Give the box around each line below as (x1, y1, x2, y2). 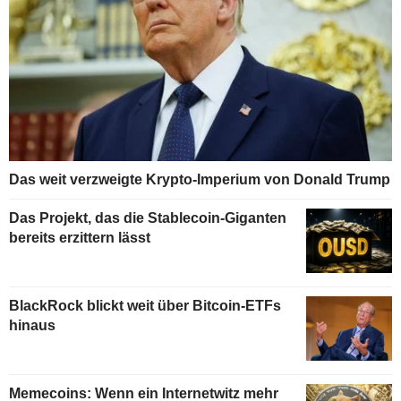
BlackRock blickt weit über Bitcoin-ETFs (9, 297, 281, 313)
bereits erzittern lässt (9, 230, 150, 246)
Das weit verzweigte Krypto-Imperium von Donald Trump (9, 172, 390, 188)
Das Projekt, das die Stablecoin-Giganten (9, 210, 286, 226)
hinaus (9, 317, 55, 333)
